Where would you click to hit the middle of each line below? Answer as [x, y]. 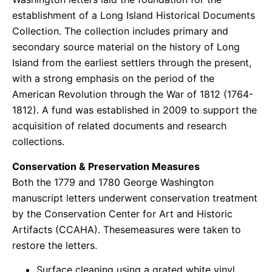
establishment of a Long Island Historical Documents [134, 15]
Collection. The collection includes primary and [120, 31]
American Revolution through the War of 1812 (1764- [133, 94]
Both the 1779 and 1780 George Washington [113, 182]
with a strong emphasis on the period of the [113, 79]
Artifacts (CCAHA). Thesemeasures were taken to [127, 229]
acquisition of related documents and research [119, 126]
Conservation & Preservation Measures [106, 166]
